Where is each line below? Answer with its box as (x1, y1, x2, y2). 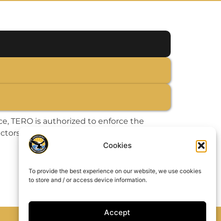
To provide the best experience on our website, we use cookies (29, 167, 201, 175)
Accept (104, 207, 131, 217)
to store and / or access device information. (29, 176, 148, 184)
